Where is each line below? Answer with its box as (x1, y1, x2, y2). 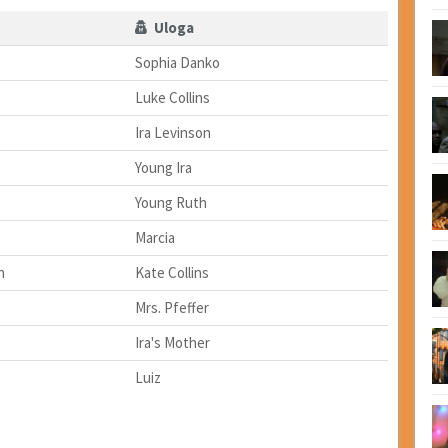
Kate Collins (134, 263, 209, 283)
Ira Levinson (134, 123, 211, 143)
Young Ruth (134, 193, 207, 213)
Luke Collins (134, 88, 210, 108)
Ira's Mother (134, 333, 210, 353)
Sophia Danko (134, 53, 220, 73)
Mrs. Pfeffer (134, 298, 209, 318)
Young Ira (134, 158, 192, 178)
